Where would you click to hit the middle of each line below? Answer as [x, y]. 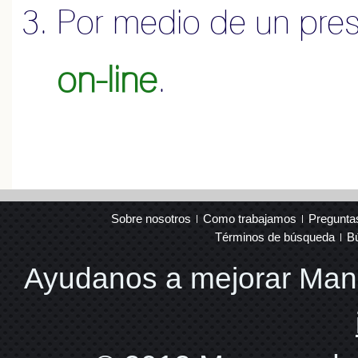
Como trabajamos [250, 218]
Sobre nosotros [151, 218]
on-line [107, 78]
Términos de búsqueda [275, 237]
